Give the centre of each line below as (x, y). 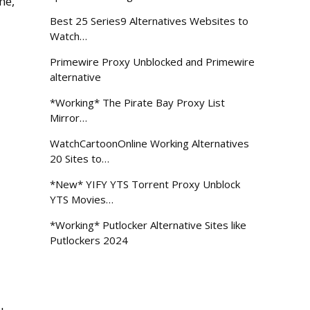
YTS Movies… (82, 199)
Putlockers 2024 (89, 240)
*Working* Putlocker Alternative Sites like (148, 225)
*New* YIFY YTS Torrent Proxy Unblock (145, 184)
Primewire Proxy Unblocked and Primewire (153, 62)
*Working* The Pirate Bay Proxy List (138, 102)
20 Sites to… (80, 158)
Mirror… (69, 118)
